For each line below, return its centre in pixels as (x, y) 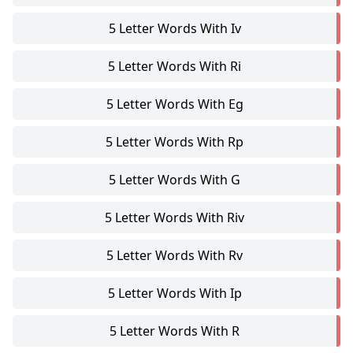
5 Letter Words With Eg (175, 104)
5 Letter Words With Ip (175, 293)
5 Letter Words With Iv (175, 28)
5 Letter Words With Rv (175, 255)
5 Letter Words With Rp (175, 142)
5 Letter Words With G (175, 180)
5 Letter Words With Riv (175, 217)
